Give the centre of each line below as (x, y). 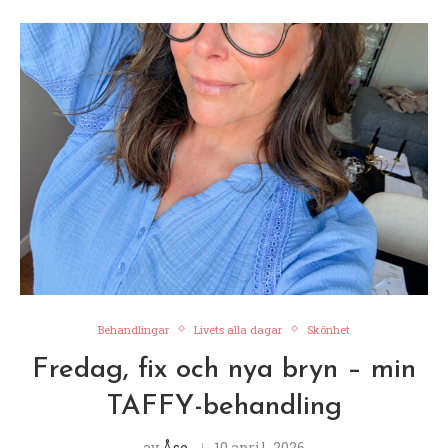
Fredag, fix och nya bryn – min (224, 369)
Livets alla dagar (238, 329)
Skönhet (328, 329)
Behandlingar (133, 329)
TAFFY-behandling (224, 406)
